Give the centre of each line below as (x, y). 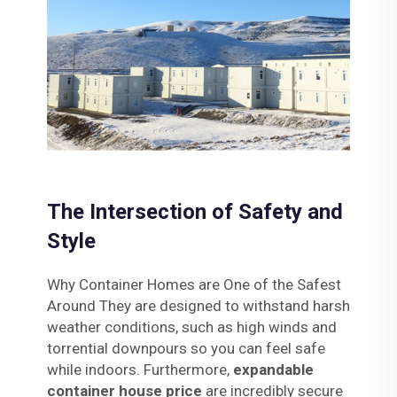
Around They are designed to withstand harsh (198, 305)
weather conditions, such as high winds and (191, 327)
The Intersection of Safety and (195, 211)
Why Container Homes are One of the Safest (194, 284)
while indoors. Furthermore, (140, 369)
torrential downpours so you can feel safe (186, 348)
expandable (273, 369)
